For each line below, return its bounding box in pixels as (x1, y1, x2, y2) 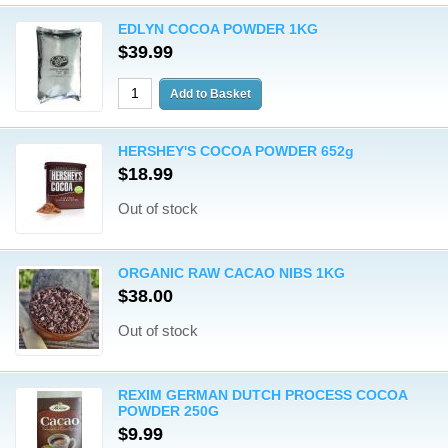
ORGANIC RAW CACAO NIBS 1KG (118, 265, 345, 281)
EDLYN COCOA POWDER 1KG (118, 21, 318, 37)
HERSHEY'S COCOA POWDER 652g (118, 143, 354, 159)
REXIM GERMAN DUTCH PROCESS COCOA (118, 387, 407, 403)
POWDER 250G (118, 403, 219, 419)
